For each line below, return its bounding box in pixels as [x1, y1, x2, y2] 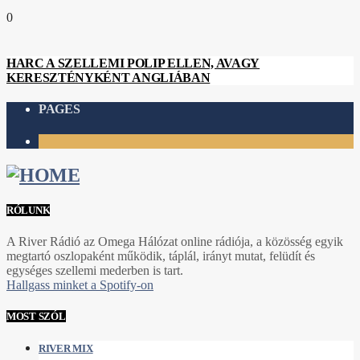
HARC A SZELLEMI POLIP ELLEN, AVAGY [6, 56, 260, 71]
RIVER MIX [39, 342, 93, 355]
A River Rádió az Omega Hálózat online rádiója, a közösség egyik [6, 234, 343, 248]
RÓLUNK [6, 203, 51, 216]
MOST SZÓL [6, 310, 66, 323]
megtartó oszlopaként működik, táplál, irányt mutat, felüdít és [6, 248, 315, 263]
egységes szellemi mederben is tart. [6, 263, 183, 277]
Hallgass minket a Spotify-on [6, 277, 153, 292]
